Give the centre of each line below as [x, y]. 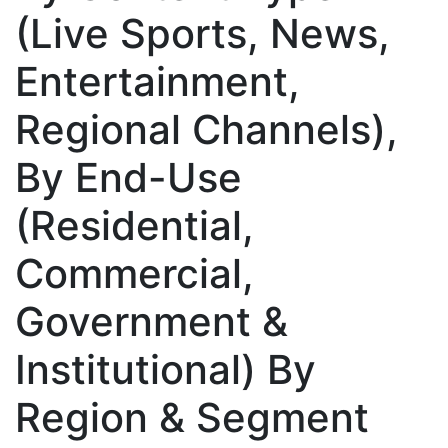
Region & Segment [192, 417]
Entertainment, [157, 81]
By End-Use [128, 177]
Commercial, [134, 273]
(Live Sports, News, [202, 33]
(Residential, [134, 225]
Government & [151, 321]
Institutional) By [165, 369]
